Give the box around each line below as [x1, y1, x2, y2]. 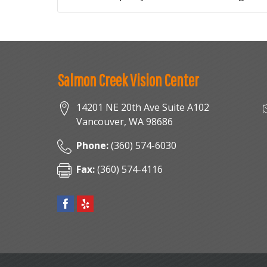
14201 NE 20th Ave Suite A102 [76, 101, 209, 114]
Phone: [76, 139, 108, 152]
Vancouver [76, 115, 124, 128]
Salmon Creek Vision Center [57, 70, 199, 90]
